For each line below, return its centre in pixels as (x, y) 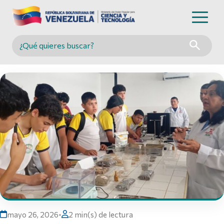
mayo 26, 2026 (33, 214)
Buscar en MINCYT (56, 52)
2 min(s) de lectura (101, 214)
